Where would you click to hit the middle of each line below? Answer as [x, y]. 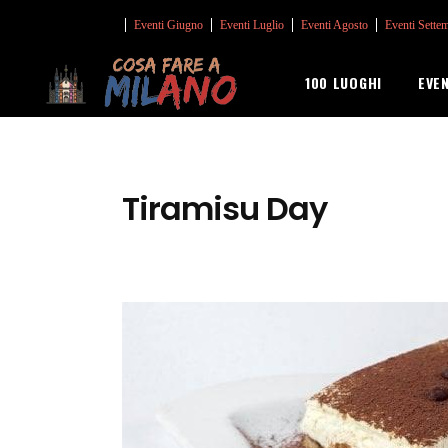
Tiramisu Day [225, 208]
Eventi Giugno [168, 24]
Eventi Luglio [252, 24]
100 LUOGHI [343, 82]
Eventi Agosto [334, 24]
